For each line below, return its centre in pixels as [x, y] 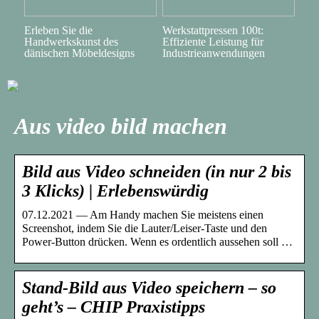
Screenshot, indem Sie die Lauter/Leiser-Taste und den [145, 229]
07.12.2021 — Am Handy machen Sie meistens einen [143, 215]
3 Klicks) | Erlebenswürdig [115, 191]
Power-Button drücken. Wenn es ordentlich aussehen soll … [157, 242]
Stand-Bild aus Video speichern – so [149, 288]
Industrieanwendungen [213, 53]
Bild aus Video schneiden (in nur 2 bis [157, 172]
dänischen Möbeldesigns [79, 53]
